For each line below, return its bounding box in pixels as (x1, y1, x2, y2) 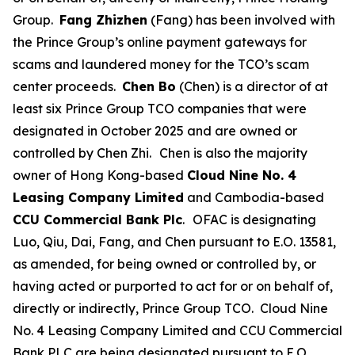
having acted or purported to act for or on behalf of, (13, 277, 333, 294)
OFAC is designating (193, 211, 316, 227)
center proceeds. (13, 78, 122, 94)
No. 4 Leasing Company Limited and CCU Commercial (13, 322, 342, 338)
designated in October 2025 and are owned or (13, 122, 297, 139)
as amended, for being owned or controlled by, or (13, 255, 316, 272)
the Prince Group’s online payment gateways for (13, 33, 307, 50)
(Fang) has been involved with (147, 11, 335, 28)
